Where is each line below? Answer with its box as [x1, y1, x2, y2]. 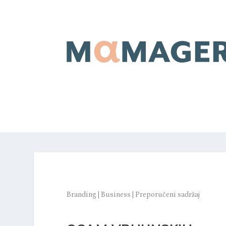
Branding [67, 191, 96, 199]
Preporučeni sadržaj [135, 191, 200, 199]
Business [101, 191, 131, 199]
